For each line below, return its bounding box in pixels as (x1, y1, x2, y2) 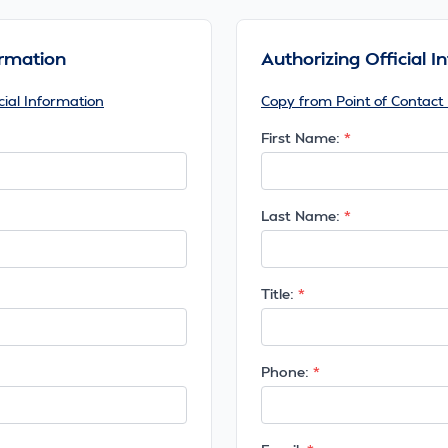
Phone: (261, 363, 309, 380)
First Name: (261, 129, 340, 146)
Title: (261, 285, 294, 302)
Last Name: (261, 207, 340, 224)
